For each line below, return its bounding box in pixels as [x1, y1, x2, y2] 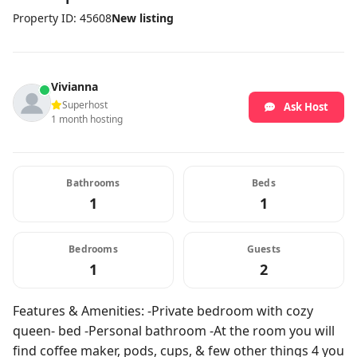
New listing [112, 10, 174, 25]
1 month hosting [51, 112, 123, 126]
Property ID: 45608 [13, 10, 112, 25]
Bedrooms [69, 242, 118, 256]
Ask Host [284, 100, 328, 114]
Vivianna [51, 79, 98, 94]
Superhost [62, 98, 108, 112]
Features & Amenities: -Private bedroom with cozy [13, 302, 313, 320]
